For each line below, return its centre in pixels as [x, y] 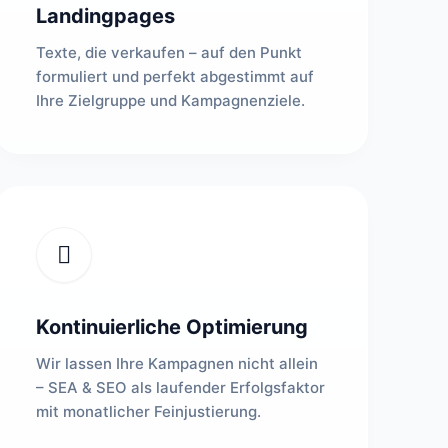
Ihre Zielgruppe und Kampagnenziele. [170, 100]
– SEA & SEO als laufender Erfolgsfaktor [180, 387]
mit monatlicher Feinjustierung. [148, 411]
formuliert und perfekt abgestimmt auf [174, 76]
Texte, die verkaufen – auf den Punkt [168, 52]
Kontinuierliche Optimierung [171, 327]
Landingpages [105, 16]
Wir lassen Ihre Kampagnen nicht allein [176, 363]
